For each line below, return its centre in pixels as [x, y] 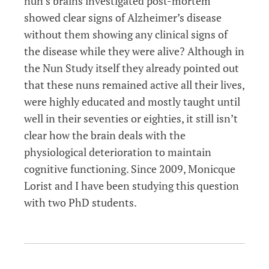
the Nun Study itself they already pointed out [131, 68]
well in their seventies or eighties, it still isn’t [131, 118]
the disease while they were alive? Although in [134, 51]
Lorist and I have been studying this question [131, 185]
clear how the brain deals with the [105, 135]
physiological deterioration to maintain [118, 152]
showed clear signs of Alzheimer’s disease [123, 17]
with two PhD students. [80, 202]
